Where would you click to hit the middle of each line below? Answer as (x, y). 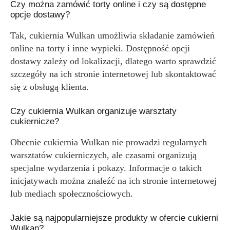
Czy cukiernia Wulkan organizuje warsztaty (93, 111)
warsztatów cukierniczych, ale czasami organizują (103, 155)
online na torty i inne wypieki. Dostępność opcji (100, 48)
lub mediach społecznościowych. (72, 194)
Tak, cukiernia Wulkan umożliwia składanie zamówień (112, 35)
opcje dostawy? (40, 15)
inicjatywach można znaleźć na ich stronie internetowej (113, 181)
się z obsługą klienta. (50, 87)
